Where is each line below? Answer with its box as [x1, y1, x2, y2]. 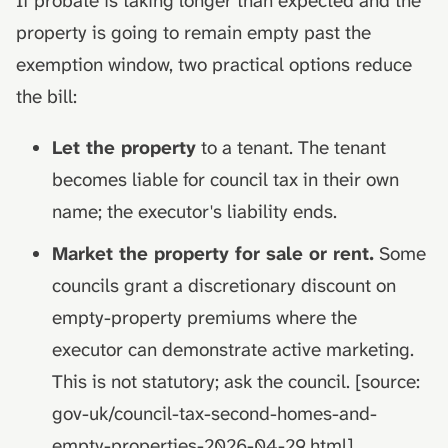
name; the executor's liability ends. [51, 199, 337, 224]
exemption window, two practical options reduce [16, 52, 412, 77]
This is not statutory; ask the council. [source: [51, 368, 420, 394]
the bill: [16, 84, 77, 109]
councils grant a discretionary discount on [51, 272, 396, 298]
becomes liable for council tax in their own [51, 167, 399, 192]
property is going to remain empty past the [16, 20, 371, 45]
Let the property [51, 135, 196, 160]
